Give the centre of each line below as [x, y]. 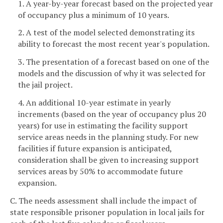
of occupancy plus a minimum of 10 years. [94, 15]
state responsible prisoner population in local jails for [107, 212]
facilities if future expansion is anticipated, [95, 149]
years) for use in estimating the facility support [103, 126]
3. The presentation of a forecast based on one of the [113, 62]
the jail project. [45, 85]
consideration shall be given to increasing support [109, 160]
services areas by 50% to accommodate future [100, 171]
